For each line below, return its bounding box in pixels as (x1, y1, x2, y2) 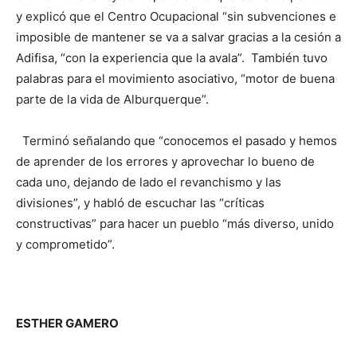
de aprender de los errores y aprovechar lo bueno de (16, 153, 315, 169)
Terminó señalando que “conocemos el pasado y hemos (16, 132, 337, 148)
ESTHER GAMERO (16, 315, 119, 331)
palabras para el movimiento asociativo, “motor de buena (16, 70, 335, 86)
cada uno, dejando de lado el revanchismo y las (16, 174, 281, 190)
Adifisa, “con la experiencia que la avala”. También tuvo (16, 49, 328, 65)
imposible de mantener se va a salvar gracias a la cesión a (16, 29, 341, 45)
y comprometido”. (16, 236, 115, 252)
